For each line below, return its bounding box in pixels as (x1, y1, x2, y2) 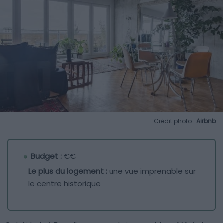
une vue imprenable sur (107, 166, 196, 177)
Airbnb (196, 117, 216, 126)
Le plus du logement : (28, 166, 107, 177)
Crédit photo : (154, 117, 196, 126)
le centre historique (28, 178, 101, 189)
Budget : (31, 151, 62, 162)
